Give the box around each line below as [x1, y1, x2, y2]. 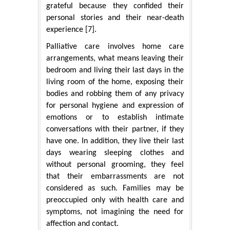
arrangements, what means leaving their [46, 54, 184, 63]
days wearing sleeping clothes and [46, 148, 184, 157]
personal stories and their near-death [46, 13, 184, 22]
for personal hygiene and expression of [46, 101, 184, 110]
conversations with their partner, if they [46, 125, 184, 133]
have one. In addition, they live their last [46, 137, 184, 145]
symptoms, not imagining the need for [46, 207, 184, 216]
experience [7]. [46, 25, 97, 34]
